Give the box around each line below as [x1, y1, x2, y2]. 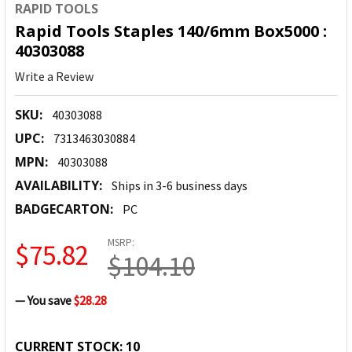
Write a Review [15, 68, 93, 85]
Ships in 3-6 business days [112, 178, 247, 194]
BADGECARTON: [15, 200, 113, 218]
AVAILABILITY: [15, 177, 102, 195]
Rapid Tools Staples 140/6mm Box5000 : [15, 20, 327, 42]
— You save [15, 292, 71, 309]
